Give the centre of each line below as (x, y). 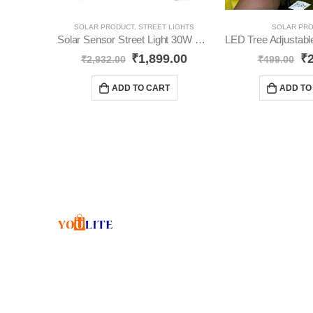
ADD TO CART (140, 88)
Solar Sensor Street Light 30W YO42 (200, 40)
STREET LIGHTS (166, 27)
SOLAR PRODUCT (104, 27)
